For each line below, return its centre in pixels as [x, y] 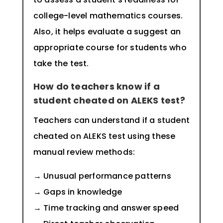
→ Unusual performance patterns [102, 176]
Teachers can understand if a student [111, 120]
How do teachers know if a [96, 87]
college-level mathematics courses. [108, 16]
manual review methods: [85, 152]
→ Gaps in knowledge [78, 192]
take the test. [62, 64]
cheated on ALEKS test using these [104, 136]
